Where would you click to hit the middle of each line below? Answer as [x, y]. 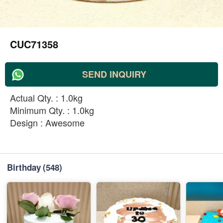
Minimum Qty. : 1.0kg [52, 110]
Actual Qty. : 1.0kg [46, 98]
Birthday [24, 167]
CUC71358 [34, 44]
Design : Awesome [47, 122]
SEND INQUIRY [114, 74]
